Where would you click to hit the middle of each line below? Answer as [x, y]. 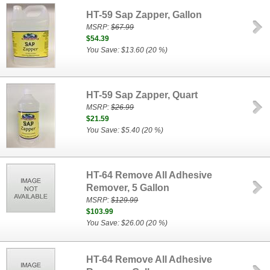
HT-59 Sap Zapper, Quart [142, 95]
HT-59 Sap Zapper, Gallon [144, 15]
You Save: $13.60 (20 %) [127, 50]
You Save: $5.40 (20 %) [125, 130]
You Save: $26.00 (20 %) [127, 223]
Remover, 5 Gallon [128, 188]
